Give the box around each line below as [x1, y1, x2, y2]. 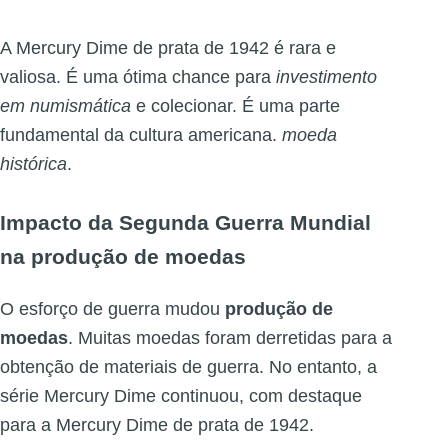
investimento [276, 66, 377, 87]
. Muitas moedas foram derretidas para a [68, 327, 392, 348]
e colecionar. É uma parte [131, 95, 340, 116]
